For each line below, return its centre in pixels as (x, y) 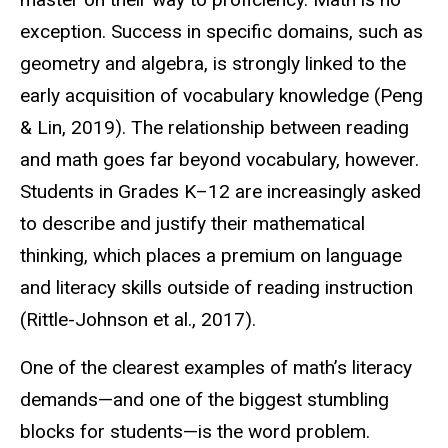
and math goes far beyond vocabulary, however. (219, 159)
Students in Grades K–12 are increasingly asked (220, 191)
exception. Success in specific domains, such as (221, 31)
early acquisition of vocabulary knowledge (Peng (221, 95)
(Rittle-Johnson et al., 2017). (140, 319)
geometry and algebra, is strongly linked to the (213, 63)
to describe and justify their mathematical (192, 223)
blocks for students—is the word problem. (195, 432)
